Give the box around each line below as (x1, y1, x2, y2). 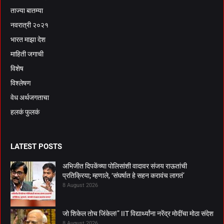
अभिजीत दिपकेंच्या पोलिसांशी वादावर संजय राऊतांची (62, 161, 187, 170)
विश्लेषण (10, 78, 31, 87)
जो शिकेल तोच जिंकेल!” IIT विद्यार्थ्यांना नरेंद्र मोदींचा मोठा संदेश (62, 209, 213, 217)
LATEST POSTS (10, 141, 62, 151)
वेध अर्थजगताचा (10, 93, 49, 101)
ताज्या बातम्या (10, 6, 43, 14)
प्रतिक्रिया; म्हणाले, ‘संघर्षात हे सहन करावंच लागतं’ (62, 171, 184, 179)
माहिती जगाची (10, 49, 43, 58)
